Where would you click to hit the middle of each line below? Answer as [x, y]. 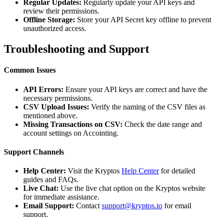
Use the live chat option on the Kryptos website [132, 188]
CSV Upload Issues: [56, 107]
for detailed [177, 171]
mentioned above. [50, 115]
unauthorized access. [55, 29]
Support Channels [34, 152]
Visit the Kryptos [94, 171]
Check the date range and [162, 124]
